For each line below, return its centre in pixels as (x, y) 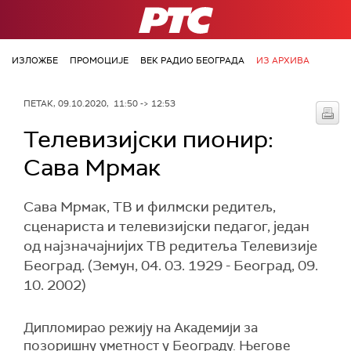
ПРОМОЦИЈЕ (99, 60)
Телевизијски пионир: (148, 139)
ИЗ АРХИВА (283, 60)
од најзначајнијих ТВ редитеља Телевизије (170, 246)
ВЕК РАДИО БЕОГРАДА (192, 60)
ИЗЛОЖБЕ (35, 60)
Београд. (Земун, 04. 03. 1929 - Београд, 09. (171, 266)
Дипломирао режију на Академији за (141, 327)
